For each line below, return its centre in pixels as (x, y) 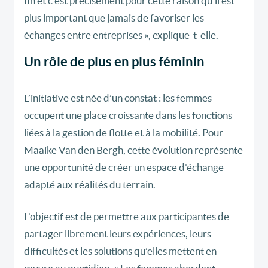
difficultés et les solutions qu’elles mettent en (120, 251)
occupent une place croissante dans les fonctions (128, 115)
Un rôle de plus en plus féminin (114, 62)
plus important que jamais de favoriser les (114, 18)
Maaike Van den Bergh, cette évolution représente (133, 150)
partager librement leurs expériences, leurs (118, 234)
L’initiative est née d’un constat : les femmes (118, 98)
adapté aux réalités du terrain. (90, 185)
